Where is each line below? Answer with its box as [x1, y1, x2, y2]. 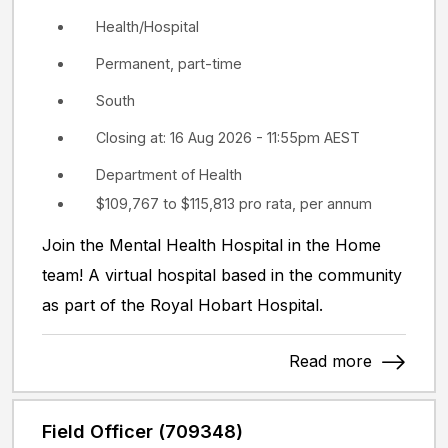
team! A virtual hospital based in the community [42, 264, 402, 285]
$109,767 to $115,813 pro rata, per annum [96, 194, 372, 212]
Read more [289, 350, 377, 371]
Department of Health [96, 166, 242, 184]
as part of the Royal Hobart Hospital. [42, 294, 328, 315]
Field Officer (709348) [42, 421, 243, 443]
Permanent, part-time [96, 55, 242, 73]
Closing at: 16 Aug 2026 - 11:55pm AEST [96, 129, 360, 147]
